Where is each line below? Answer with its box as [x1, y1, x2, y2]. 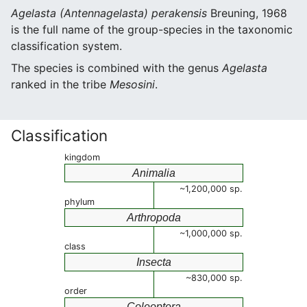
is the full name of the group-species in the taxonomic [11, 23, 293, 36]
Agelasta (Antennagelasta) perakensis [11, 6, 207, 20]
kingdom [64, 152, 100, 162]
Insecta [136, 256, 171, 268]
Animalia [132, 167, 175, 179]
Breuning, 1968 [207, 6, 287, 20]
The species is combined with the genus [11, 61, 222, 75]
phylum [64, 197, 95, 207]
